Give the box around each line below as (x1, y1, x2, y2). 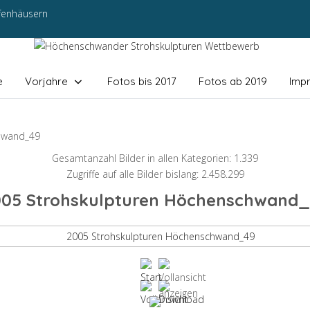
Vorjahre (24, 75, 68, 88)
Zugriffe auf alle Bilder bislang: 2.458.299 (66, 167, 244, 181)
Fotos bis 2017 (107, 75, 176, 88)
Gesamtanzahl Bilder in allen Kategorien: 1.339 (52, 152, 258, 165)
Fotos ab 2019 (198, 75, 267, 88)
